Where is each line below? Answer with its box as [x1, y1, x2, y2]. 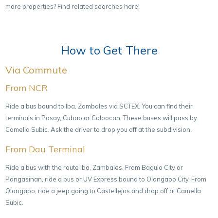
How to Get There [60, 42, 158, 57]
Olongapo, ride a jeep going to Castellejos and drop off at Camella [5, 187, 201, 195]
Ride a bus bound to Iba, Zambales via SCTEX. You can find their [5, 102, 193, 110]
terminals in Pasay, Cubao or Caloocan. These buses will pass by [5, 113, 198, 122]
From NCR [5, 82, 48, 93]
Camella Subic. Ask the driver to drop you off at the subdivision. [5, 125, 192, 133]
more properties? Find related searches [5, 2, 125, 10]
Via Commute [5, 63, 68, 76]
